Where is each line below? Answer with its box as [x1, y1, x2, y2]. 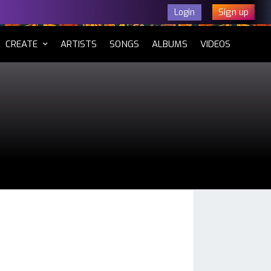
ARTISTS [60, 38, 97, 50]
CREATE [5, 38, 38, 50]
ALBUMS [152, 38, 188, 50]
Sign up [218, 6, 249, 18]
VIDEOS [200, 38, 230, 50]
